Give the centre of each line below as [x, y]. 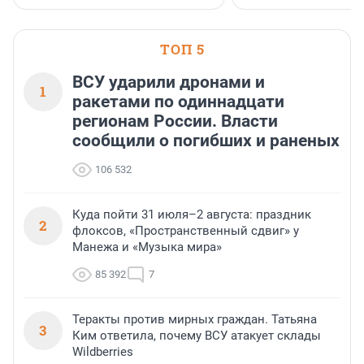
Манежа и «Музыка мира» [147, 247]
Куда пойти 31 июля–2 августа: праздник [192, 215]
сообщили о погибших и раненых [206, 141]
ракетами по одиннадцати [178, 102]
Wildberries [103, 352]
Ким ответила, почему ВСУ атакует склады [197, 336]
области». [266, 27]
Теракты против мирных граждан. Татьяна [195, 320]
